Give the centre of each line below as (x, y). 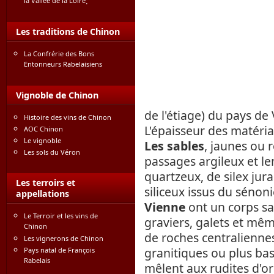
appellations (43, 194)
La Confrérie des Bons (59, 54)
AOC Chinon (43, 129)
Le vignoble (43, 140)
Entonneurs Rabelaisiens (63, 65)
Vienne (165, 207)
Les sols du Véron (52, 152)
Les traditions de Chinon (68, 31)
